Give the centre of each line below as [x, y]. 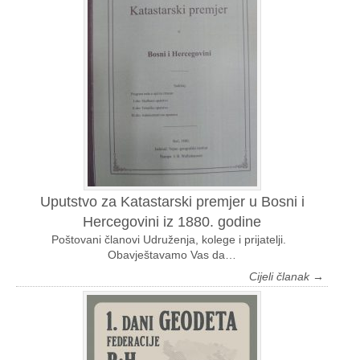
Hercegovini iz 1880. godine [172, 222]
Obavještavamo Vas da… [172, 255]
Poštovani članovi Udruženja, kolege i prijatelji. [172, 240]
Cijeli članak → [286, 277]
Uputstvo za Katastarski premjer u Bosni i [172, 202]
